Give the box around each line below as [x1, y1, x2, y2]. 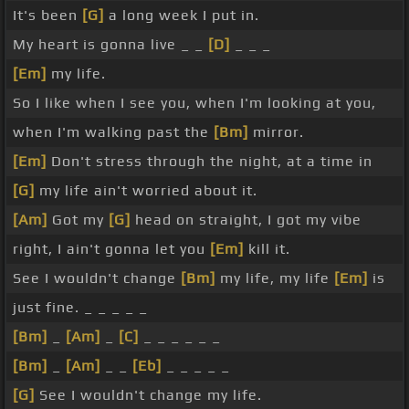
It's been [13, 6, 82, 25]
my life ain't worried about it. [35, 182, 257, 200]
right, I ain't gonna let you [13, 240, 210, 258]
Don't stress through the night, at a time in [47, 152, 372, 171]
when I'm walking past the [13, 123, 214, 142]
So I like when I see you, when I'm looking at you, [13, 94, 376, 112]
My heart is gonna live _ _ [13, 36, 208, 54]
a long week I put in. [104, 6, 259, 25]
